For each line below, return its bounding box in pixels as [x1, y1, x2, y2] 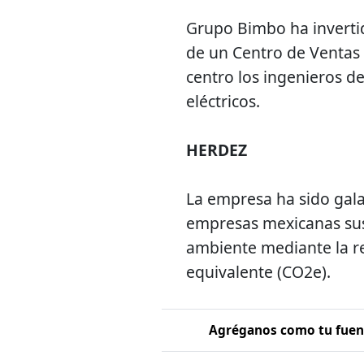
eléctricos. [186, 90, 260, 113]
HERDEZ [186, 139, 247, 162]
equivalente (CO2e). [186, 261, 331, 284]
